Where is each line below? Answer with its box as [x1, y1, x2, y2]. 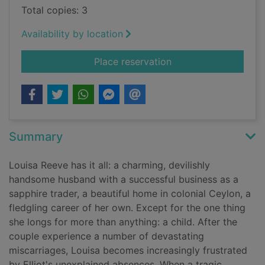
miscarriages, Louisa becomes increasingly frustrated [9, 244, 247, 257]
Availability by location [21, 28, 123, 40]
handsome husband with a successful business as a [9, 173, 238, 186]
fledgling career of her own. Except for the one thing [9, 202, 245, 214]
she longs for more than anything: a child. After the [9, 216, 237, 228]
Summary [9, 130, 63, 144]
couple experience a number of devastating [9, 230, 204, 243]
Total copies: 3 [21, 4, 88, 17]
